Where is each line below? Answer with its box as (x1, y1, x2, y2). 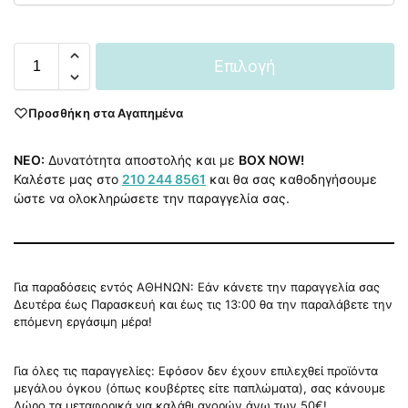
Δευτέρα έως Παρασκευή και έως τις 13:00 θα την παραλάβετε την (14, 297, 393, 312)
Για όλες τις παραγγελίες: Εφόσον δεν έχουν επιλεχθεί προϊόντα (14, 363, 378, 379)
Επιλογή (214, 56, 276, 76)
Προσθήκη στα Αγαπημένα (28, 105, 183, 120)
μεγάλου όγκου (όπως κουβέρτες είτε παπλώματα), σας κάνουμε (14, 381, 385, 396)
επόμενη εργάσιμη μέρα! (14, 314, 152, 330)
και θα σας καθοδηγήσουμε (206, 171, 377, 188)
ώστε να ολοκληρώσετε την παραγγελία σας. (14, 190, 290, 207)
